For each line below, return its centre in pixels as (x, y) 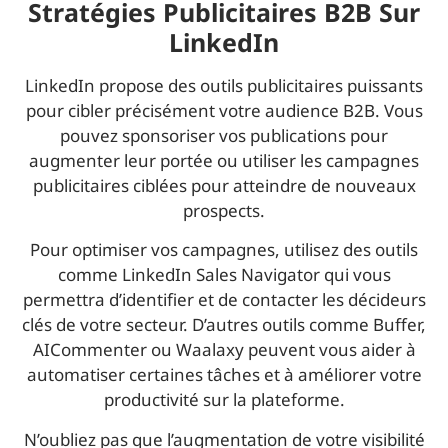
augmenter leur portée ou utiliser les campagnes (224, 161)
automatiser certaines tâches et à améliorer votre (224, 375)
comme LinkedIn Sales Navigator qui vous (224, 275)
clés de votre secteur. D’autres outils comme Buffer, (224, 325)
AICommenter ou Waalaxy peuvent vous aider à (224, 350)
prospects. (224, 211)
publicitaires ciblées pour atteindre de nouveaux (224, 186)
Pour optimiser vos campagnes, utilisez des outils (224, 250)
